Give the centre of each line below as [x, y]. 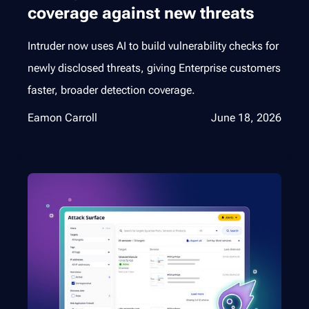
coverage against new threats [141, 13]
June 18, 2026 [246, 118]
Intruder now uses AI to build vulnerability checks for [153, 46]
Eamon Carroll [62, 118]
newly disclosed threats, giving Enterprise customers [154, 68]
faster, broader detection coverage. [111, 90]
